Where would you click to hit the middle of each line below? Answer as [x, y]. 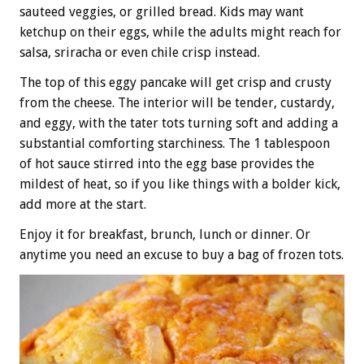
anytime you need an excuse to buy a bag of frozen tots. [182, 255]
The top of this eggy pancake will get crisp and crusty [175, 83]
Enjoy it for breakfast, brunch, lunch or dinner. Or [165, 235]
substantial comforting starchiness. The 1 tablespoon [175, 144]
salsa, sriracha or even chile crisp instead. [140, 53]
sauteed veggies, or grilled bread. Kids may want [162, 12]
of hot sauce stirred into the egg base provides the [167, 164]
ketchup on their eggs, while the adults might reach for [180, 32]
